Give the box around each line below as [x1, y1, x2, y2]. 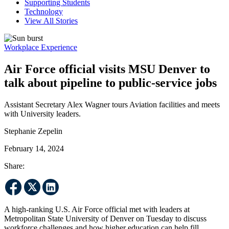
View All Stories [25, 16, 78, 25]
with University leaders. [4, 109, 81, 118]
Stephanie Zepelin [4, 126, 62, 135]
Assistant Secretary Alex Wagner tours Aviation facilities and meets [4, 100, 220, 109]
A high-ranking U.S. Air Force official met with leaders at [4, 204, 190, 214]
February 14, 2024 [4, 144, 64, 153]
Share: [4, 161, 25, 170]
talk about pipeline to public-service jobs [4, 76, 217, 89]
